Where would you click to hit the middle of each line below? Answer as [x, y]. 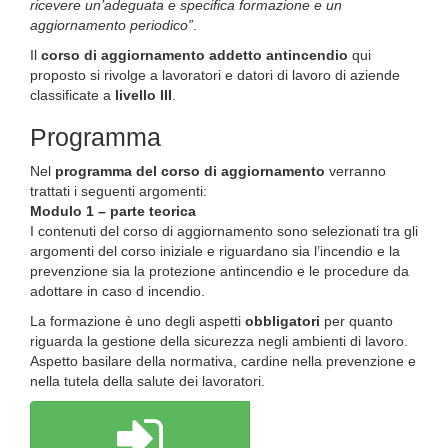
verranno [355, 171]
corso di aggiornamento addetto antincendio [194, 55]
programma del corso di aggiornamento [190, 171]
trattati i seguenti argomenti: [118, 191]
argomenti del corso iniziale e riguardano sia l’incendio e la [215, 251]
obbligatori [282, 321]
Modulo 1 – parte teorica [113, 211]
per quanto [356, 321]
